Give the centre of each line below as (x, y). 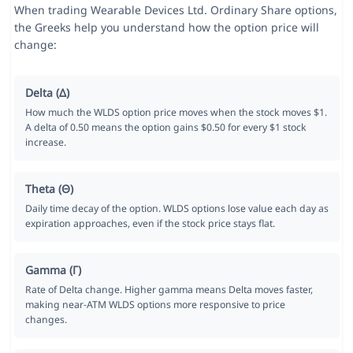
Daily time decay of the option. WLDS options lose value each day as (176, 209)
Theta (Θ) (49, 189)
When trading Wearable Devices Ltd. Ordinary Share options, (175, 10)
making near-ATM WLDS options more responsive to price (155, 305)
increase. (45, 143)
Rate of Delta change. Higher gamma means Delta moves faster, (169, 290)
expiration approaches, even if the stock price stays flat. (150, 224)
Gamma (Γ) (53, 270)
